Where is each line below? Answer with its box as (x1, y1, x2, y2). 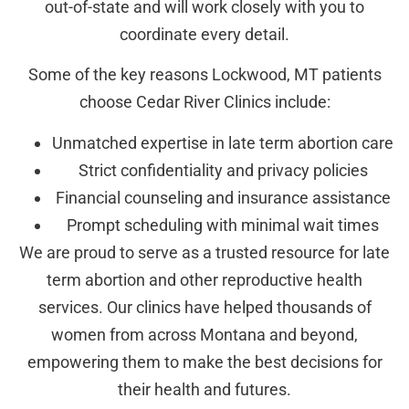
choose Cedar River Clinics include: (79, 92, 330, 112)
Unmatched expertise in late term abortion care (52, 132, 393, 152)
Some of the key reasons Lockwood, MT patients (27, 65, 382, 85)
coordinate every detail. (120, 24, 289, 44)
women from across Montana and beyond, (51, 324, 358, 344)
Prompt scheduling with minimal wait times (67, 215, 379, 235)
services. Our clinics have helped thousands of (37, 297, 372, 317)
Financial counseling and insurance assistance (55, 187, 391, 207)
